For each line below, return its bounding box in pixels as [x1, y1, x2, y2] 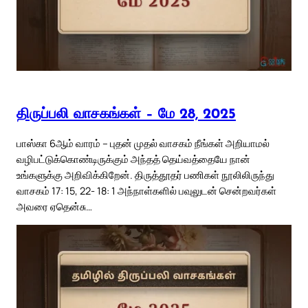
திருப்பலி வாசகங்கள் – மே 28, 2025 [16, 107, 236, 122]
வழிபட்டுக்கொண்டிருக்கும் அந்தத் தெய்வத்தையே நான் [16, 152, 250, 166]
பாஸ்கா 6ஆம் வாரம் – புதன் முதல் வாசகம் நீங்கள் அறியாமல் [16, 136, 269, 151]
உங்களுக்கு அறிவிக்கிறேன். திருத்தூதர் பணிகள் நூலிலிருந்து [16, 168, 274, 182]
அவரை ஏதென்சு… [16, 199, 92, 214]
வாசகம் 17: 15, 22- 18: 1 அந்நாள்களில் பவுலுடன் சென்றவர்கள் [16, 184, 276, 198]
